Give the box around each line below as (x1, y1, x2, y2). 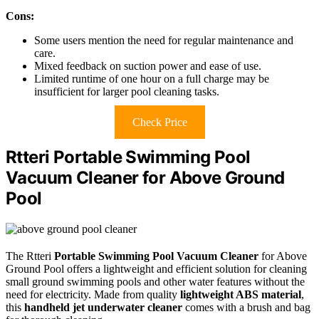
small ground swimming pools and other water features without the (6, 275, 305, 288)
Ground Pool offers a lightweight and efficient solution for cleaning (6, 262, 307, 275)
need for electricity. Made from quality (6, 288, 180, 300)
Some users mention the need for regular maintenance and (34, 33, 293, 46)
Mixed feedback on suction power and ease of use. (34, 59, 261, 72)
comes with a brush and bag (182, 300, 310, 313)
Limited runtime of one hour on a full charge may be (34, 72, 269, 85)
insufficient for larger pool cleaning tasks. (34, 85, 219, 98)
